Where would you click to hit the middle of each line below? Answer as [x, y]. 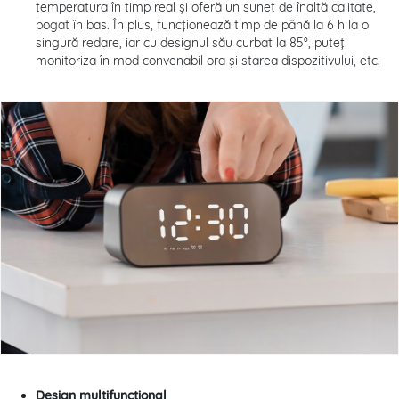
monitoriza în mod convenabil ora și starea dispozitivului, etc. [208, 61]
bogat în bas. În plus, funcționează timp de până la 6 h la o [202, 25]
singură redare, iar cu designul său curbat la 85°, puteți [191, 43]
